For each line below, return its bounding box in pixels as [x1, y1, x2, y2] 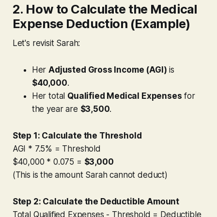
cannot [109, 170, 136, 180]
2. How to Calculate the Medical [12, 1, 197, 16]
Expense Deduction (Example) [12, 15, 191, 31]
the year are [31, 104, 80, 114]
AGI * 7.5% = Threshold [12, 143, 101, 154]
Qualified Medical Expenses [67, 91, 182, 101]
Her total [31, 91, 68, 101]
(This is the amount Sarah [12, 170, 110, 180]
